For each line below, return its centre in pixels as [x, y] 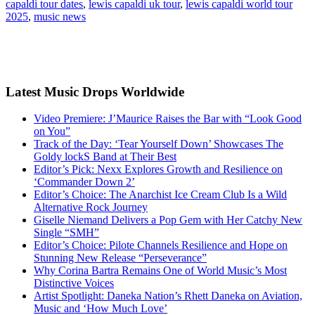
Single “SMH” [66, 233]
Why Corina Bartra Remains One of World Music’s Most [160, 271]
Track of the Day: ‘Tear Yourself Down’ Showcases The [159, 144]
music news [60, 17]
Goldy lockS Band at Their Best [105, 157]
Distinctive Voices [74, 283]
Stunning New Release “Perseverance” [120, 258]
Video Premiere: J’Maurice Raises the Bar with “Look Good [168, 119]
